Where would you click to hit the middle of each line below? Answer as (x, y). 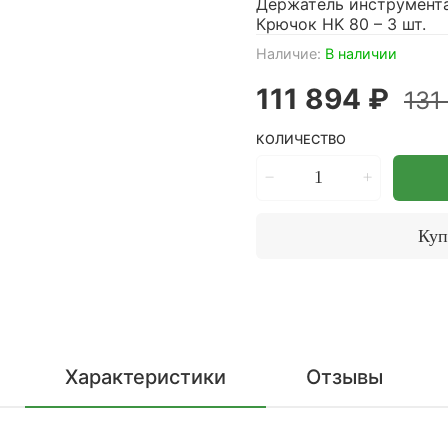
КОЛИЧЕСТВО (301, 139)
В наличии (361, 53)
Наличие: (288, 53)
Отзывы (344, 376)
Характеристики (145, 376)
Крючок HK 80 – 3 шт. (341, 23)
